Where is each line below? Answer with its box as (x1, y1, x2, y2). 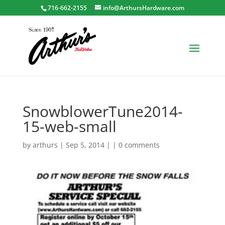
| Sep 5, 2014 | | (57, 140, 119, 150)
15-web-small (22, 116, 117, 137)
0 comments (118, 140, 160, 150)
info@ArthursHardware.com (102, 4, 184, 12)
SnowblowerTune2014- (22, 101, 183, 122)
